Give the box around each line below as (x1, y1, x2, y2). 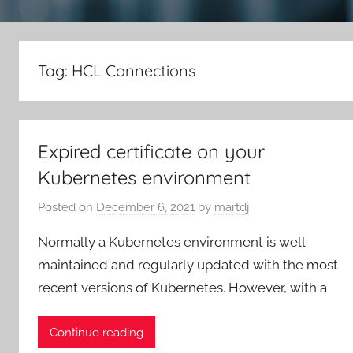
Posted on (38, 199, 96, 214)
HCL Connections (72, 61, 195, 81)
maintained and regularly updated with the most (38, 256, 338, 273)
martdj (214, 199, 249, 214)
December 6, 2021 (96, 199, 195, 214)
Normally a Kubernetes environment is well (38, 233, 305, 250)
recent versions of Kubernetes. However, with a (38, 279, 327, 295)
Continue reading (50, 325, 143, 340)
